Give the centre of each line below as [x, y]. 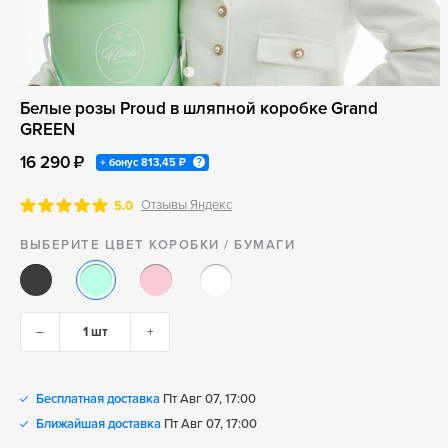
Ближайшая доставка [98, 424]
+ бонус [120, 162]
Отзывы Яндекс [186, 205]
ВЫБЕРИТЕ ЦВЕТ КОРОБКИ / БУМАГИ [157, 245]
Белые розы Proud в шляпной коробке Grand [199, 108]
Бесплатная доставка [98, 399]
